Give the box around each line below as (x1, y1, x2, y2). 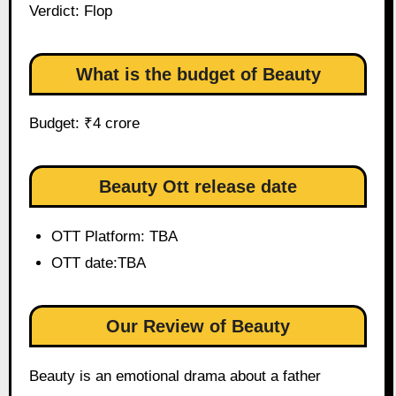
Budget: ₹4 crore (28, 115, 140, 133)
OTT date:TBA (51, 255, 147, 272)
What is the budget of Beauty (75, 64, 321, 84)
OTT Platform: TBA (51, 228, 179, 246)
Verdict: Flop (28, 2, 112, 19)
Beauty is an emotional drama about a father (28, 368, 321, 385)
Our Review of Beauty (106, 316, 290, 337)
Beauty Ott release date (99, 177, 297, 197)
